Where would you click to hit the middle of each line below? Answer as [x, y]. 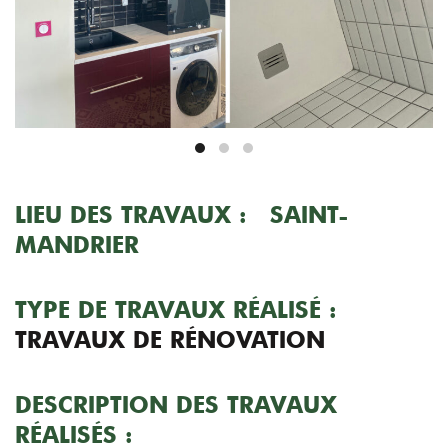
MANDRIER [77, 244]
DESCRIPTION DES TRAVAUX [176, 404]
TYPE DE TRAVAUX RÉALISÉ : [176, 309]
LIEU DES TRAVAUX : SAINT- [181, 214]
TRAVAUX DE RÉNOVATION [170, 339]
